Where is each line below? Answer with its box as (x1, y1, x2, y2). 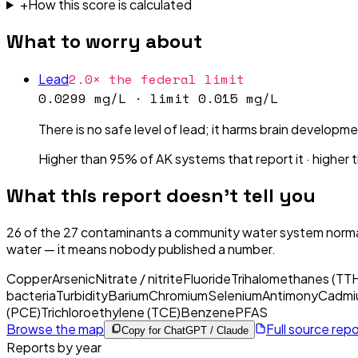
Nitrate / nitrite (95, 269, 183, 287)
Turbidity (56, 286, 108, 304)
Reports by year (6, 338, 101, 356)
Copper (6, 269, 52, 287)
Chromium (149, 286, 208, 304)
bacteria (6, 286, 56, 304)
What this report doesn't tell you (6, 182, 316, 208)
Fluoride (183, 269, 231, 287)
